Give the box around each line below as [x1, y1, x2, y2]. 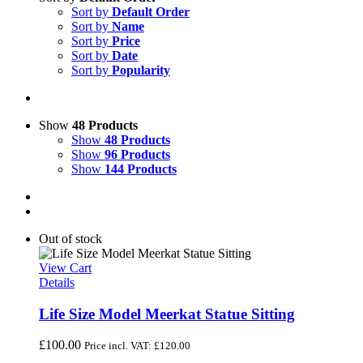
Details [39, 275, 75, 289]
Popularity [112, 63, 170, 77]
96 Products [105, 147, 170, 161]
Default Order [112, 5, 190, 19]
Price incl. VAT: [84, 340, 154, 352]
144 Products [105, 162, 177, 176]
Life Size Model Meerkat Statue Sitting [39, 305, 295, 322]
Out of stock [39, 232, 102, 246]
